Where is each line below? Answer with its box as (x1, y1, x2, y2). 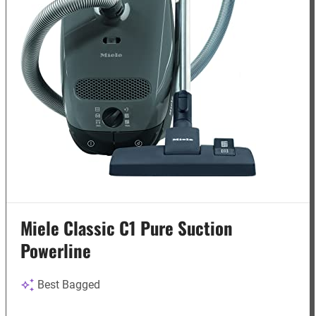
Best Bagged (37, 278, 101, 292)
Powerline (20, 237, 92, 264)
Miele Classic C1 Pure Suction (20, 214, 233, 241)
